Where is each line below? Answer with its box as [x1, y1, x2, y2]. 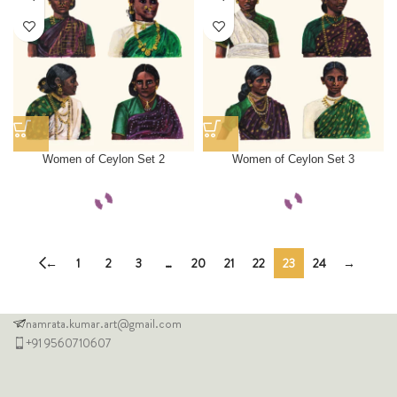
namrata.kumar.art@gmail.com [26, 315, 182, 333]
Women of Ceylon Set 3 [232, 152, 354, 167]
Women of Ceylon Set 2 [43, 152, 165, 167]
